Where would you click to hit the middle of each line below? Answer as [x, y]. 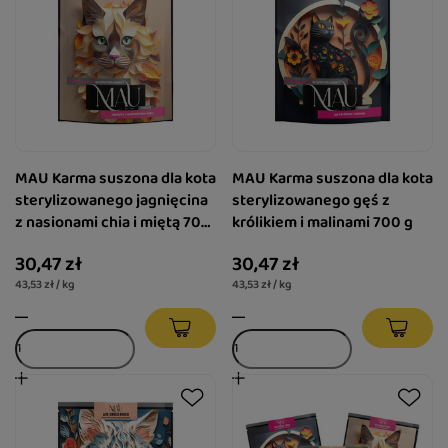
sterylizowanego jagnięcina [111, 200]
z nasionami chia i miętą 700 [113, 222]
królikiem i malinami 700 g [322, 222]
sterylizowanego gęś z [311, 200]
